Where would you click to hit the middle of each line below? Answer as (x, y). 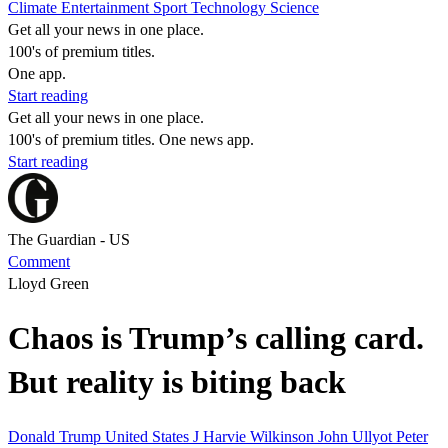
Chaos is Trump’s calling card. (216, 338)
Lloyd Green (48, 283)
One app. (37, 73)
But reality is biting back (177, 382)
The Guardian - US (69, 239)
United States (149, 436)
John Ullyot (357, 436)
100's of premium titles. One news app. (131, 139)
